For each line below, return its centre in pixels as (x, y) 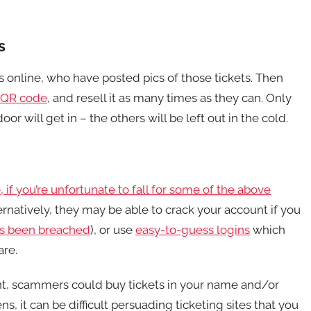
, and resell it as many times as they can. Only (169, 98)
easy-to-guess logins (193, 230)
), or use (113, 230)
